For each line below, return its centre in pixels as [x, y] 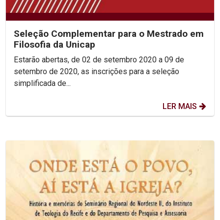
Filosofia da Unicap [55, 44]
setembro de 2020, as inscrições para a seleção [96, 71]
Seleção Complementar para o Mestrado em [109, 33]
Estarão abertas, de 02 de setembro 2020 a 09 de [99, 59]
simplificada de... [42, 83]
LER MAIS [180, 106]
